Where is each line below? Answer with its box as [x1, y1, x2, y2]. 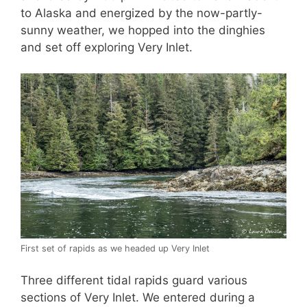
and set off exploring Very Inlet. [21, 40, 193, 54]
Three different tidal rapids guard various [21, 273, 247, 288]
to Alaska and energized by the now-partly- [21, 5, 262, 20]
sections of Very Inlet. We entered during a [21, 291, 255, 305]
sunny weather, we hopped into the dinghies [21, 23, 265, 37]
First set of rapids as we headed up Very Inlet [21, 243, 210, 254]
